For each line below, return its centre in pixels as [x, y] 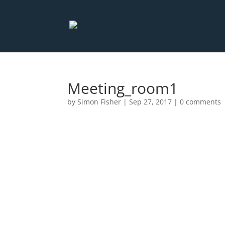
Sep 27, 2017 [151, 102]
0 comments [201, 102]
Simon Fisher [99, 102]
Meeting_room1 [123, 88]
